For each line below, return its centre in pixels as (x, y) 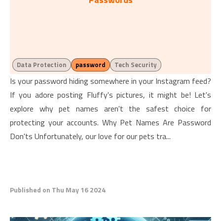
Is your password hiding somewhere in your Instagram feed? (110, 81)
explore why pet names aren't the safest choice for (110, 109)
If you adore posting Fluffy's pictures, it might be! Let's (110, 95)
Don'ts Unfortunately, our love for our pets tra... (90, 136)
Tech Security (136, 65)
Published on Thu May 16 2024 (58, 190)
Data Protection (42, 65)
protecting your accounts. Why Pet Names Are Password (110, 122)
